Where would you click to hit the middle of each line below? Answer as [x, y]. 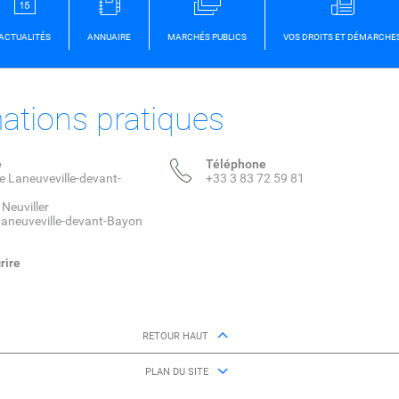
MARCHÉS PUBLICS [207, 37]
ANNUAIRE [109, 37]
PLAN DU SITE [177, 372]
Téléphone [236, 164]
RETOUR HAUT [175, 337]
